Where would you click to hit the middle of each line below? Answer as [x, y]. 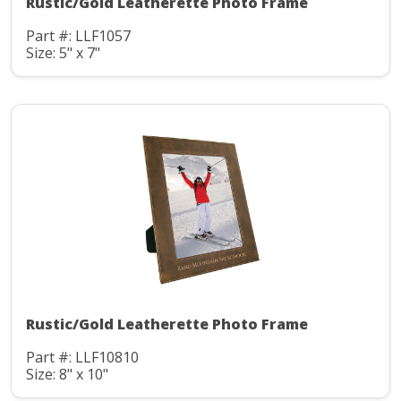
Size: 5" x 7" [63, 52]
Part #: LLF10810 [82, 358]
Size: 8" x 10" [67, 374]
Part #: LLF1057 [78, 36]
